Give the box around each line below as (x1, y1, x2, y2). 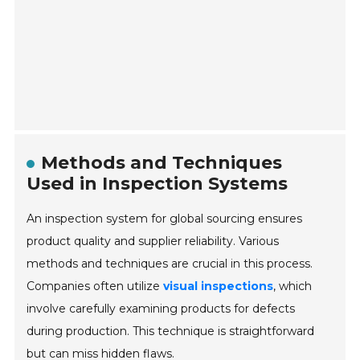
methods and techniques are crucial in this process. (27, 256, 313, 272)
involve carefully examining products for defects (27, 301, 296, 317)
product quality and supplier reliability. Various (27, 234, 280, 249)
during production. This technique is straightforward (27, 324, 315, 339)
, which (273, 279, 313, 294)
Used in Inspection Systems (27, 173, 288, 195)
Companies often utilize (27, 279, 164, 294)
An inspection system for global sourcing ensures (27, 211, 303, 227)
